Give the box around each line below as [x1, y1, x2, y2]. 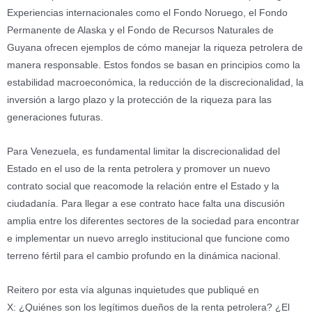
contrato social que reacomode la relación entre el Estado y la [7, 181, 279, 192]
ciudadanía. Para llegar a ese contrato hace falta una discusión [7, 198, 285, 210]
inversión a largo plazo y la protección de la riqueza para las [7, 95, 272, 106]
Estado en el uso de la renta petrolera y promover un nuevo [7, 164, 270, 175]
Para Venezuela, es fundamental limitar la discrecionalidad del [7, 146, 280, 157]
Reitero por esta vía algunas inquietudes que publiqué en [7, 285, 259, 296]
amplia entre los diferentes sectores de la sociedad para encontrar [7, 216, 299, 227]
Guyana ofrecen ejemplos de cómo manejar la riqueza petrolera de [7, 42, 303, 54]
